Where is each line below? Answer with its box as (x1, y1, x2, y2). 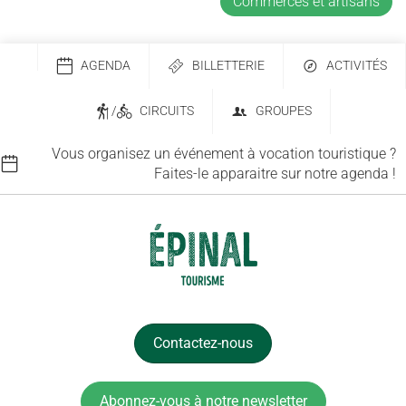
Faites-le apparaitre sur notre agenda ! (154, 164, 396, 182)
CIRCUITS (139, 102, 194, 119)
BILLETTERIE (191, 57, 265, 73)
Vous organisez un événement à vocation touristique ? (52, 144, 396, 162)
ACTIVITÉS (325, 57, 387, 73)
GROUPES (255, 102, 312, 119)
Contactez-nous (153, 333, 253, 352)
